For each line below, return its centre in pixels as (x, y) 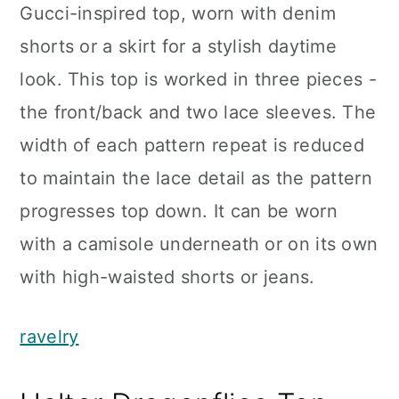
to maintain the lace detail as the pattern (196, 178)
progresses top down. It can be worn (179, 211)
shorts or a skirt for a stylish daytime (179, 46)
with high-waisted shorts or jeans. (167, 277)
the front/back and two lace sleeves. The (198, 112)
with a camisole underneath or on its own (199, 244)
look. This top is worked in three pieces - (198, 79)
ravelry (49, 337)
